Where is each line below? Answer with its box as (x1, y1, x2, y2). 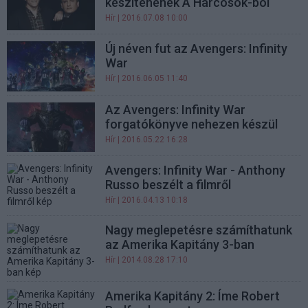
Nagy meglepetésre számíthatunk (105, 222, 293, 237)
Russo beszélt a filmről (105, 177, 232, 192)
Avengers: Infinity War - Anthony (105, 162, 286, 177)
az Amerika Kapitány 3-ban (105, 236, 255, 252)
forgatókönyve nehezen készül (105, 116, 278, 131)
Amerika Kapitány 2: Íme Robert (105, 288, 280, 303)
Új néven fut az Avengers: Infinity (105, 41, 288, 56)
